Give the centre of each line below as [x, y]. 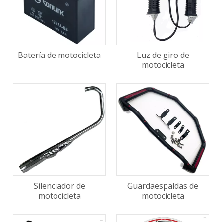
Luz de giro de [163, 55]
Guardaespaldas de [163, 186]
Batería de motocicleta [59, 55]
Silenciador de [59, 186]
